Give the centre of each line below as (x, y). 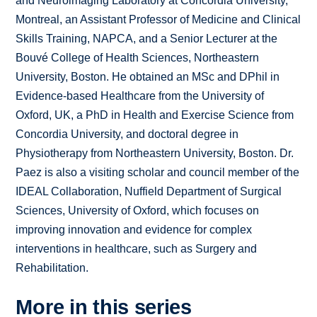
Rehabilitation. (52, 268)
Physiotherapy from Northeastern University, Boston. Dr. (155, 154)
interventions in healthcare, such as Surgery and (137, 249)
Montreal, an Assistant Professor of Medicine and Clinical (158, 20)
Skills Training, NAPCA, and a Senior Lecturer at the (147, 39)
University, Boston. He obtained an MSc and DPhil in (148, 77)
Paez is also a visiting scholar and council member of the (158, 173)
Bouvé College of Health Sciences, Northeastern (138, 58)
